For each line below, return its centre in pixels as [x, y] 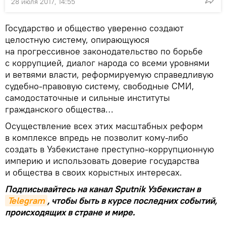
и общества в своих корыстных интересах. [94, 172]
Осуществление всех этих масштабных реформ [104, 126]
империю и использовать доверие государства [102, 160]
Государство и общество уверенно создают [94, 28]
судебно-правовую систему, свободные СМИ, [100, 86]
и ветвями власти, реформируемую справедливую [109, 74]
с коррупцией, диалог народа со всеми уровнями [107, 63]
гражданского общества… [59, 109]
